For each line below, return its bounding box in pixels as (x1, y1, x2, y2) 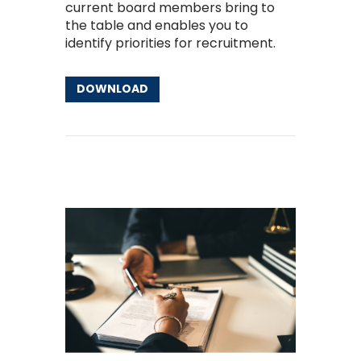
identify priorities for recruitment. (64, 34, 276, 53)
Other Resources (64, 167, 176, 186)
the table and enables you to (64, 16, 248, 35)
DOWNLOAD (76, 81, 148, 98)
